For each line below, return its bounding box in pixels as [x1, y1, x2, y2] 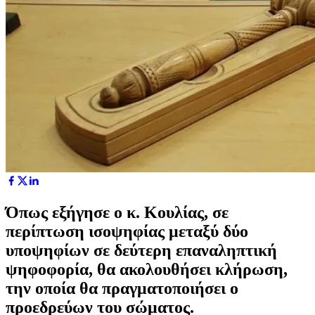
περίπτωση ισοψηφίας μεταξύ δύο [6, 221, 248, 240]
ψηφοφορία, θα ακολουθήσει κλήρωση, [6, 259, 288, 278]
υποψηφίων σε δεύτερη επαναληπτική [6, 240, 277, 259]
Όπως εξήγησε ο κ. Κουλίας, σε [6, 202, 229, 221]
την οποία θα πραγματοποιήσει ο [6, 278, 238, 297]
